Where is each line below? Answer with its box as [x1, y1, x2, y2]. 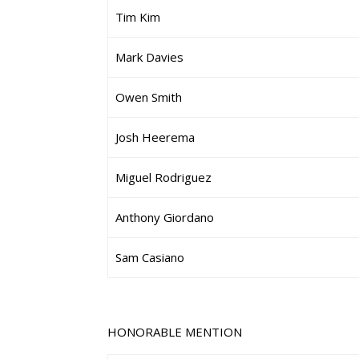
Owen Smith [115, 89, 183, 105]
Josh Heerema [115, 129, 196, 145]
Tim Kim [115, 9, 161, 25]
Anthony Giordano [115, 209, 215, 225]
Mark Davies [115, 49, 184, 65]
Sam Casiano [115, 249, 185, 265]
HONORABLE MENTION [107, 324, 243, 340]
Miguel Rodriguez [115, 169, 212, 185]
